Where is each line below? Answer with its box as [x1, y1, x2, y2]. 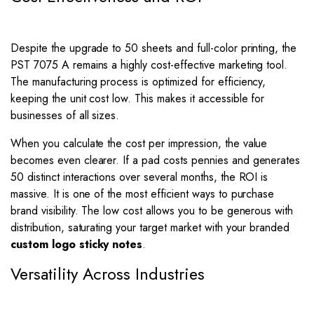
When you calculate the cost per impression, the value [11, 135, 268, 151]
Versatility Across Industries [11, 262, 205, 286]
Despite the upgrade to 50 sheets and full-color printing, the [11, 40, 297, 56]
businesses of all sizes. [11, 107, 120, 123]
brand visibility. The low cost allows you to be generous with [11, 203, 294, 219]
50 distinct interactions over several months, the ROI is [11, 169, 268, 185]
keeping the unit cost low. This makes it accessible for [11, 90, 265, 107]
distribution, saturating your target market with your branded [11, 219, 290, 235]
